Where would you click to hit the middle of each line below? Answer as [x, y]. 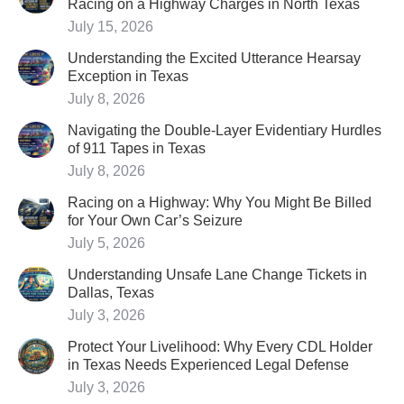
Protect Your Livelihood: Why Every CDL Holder [220, 347]
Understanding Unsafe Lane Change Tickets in [217, 275]
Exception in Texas [128, 76]
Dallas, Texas [111, 293]
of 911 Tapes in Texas [137, 148]
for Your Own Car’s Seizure [155, 220]
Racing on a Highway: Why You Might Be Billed [220, 202]
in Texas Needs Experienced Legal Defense [208, 365]
